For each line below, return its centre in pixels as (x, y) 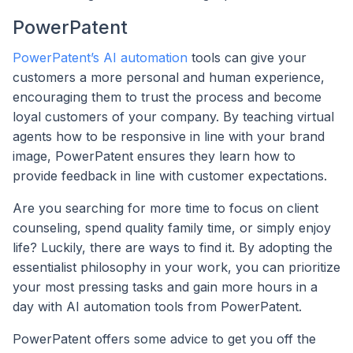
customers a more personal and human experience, (169, 78)
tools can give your (247, 58)
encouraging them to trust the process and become (167, 97)
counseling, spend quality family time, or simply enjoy (172, 228)
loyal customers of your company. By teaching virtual (173, 117)
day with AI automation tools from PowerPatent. (157, 307)
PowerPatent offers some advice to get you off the (164, 339)
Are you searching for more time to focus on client (165, 208)
